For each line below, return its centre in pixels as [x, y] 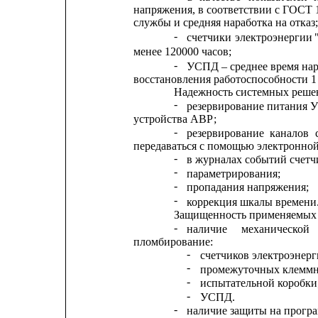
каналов [290, 133]
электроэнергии [273, 38]
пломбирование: [173, 242]
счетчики [209, 38]
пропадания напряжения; [248, 187]
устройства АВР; [175, 119]
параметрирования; [234, 173]
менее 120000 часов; [182, 52]
